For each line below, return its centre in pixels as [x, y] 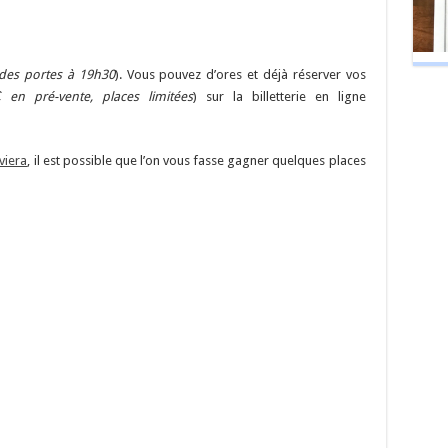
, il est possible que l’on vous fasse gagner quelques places [196, 160]
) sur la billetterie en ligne [279, 96]
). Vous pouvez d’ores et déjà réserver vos [240, 74]
